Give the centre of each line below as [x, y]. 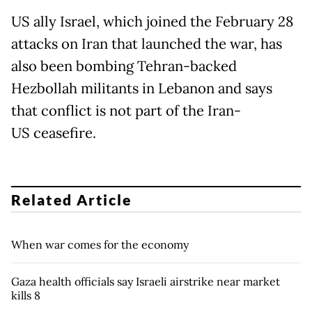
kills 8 [26, 295]
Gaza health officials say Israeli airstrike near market [146, 281]
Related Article [72, 199]
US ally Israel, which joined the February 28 [152, 22]
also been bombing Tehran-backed [124, 67]
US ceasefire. [54, 133]
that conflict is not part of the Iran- [126, 111]
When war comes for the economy [100, 244]
